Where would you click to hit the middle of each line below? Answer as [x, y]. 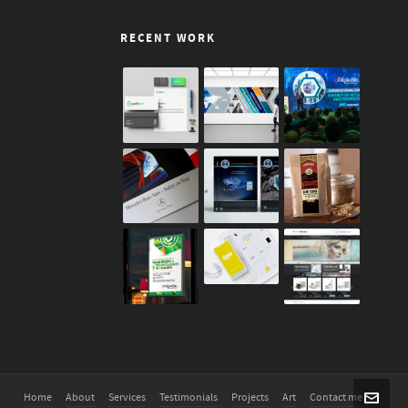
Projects [250, 398]
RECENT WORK [168, 39]
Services [127, 398]
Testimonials [189, 398]
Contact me [336, 398]
